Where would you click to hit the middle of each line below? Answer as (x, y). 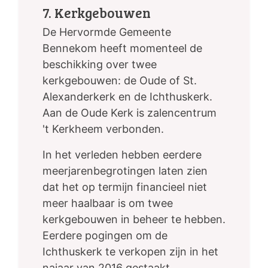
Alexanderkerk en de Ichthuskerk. (127, 97)
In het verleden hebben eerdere (122, 155)
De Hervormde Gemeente (107, 32)
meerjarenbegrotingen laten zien (125, 171)
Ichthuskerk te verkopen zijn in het (130, 252)
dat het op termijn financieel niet (125, 187)
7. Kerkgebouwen (97, 13)
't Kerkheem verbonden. (103, 129)
